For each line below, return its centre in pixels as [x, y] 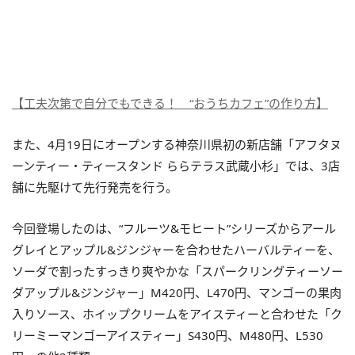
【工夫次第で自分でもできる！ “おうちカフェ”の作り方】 [170, 103]
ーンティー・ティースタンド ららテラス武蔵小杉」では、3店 [176, 165]
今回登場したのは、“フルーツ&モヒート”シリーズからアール [174, 228]
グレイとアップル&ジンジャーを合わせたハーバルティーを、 [176, 249]
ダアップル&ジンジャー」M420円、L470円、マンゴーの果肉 [177, 292]
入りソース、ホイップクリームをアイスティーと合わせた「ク [177, 313]
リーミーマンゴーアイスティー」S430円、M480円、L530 [168, 335]
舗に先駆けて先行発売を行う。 [95, 187]
